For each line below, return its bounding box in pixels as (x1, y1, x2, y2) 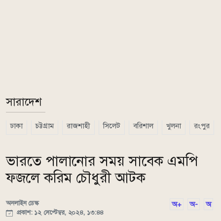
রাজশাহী (67, 121, 90, 130)
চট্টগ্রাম (36, 121, 54, 130)
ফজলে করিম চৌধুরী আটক (6, 169, 146, 186)
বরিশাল (133, 121, 153, 130)
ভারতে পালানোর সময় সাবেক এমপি (6, 152, 198, 170)
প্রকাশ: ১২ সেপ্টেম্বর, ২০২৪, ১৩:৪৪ (15, 208, 104, 217)
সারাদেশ (6, 95, 41, 109)
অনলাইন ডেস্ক (6, 199, 39, 207)
